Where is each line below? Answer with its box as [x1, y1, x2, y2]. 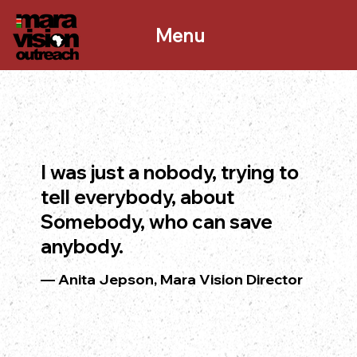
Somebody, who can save [40, 209, 273, 233]
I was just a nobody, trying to [40, 159, 299, 184]
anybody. [40, 233, 124, 258]
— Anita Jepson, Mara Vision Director [40, 269, 303, 288]
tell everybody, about [40, 184, 234, 209]
